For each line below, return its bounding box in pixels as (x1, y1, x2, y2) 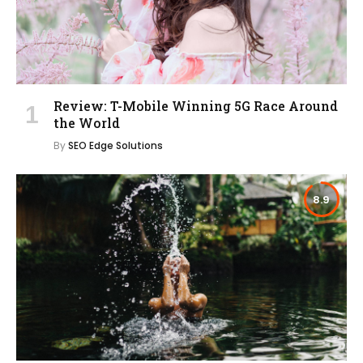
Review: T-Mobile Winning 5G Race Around (53, 97, 338, 115)
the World (53, 114, 120, 132)
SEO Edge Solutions (68, 139, 163, 153)
